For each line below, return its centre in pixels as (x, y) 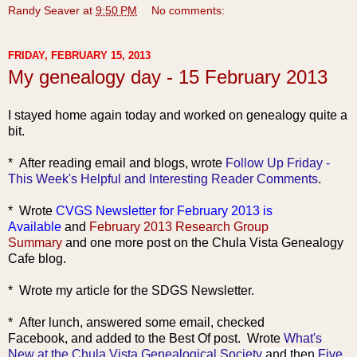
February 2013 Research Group (179, 227)
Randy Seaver (44, 11)
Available (35, 227)
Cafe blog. (37, 259)
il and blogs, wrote (173, 163)
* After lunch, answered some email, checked (136, 322)
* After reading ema (64, 163)
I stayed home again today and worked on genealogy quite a (178, 115)
